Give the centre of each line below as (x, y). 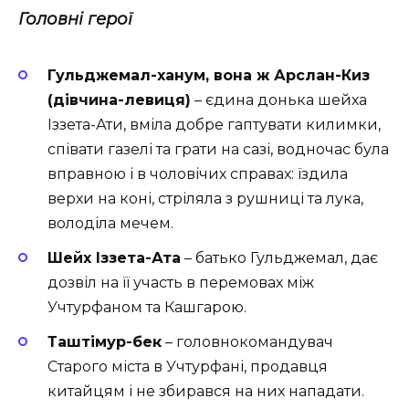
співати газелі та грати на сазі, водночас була (218, 149)
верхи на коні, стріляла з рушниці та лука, (205, 198)
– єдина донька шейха (279, 100)
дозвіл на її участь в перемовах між (181, 283)
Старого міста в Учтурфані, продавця (188, 367)
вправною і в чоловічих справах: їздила (198, 173)
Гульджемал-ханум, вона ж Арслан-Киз (209, 75)
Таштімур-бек (105, 342)
